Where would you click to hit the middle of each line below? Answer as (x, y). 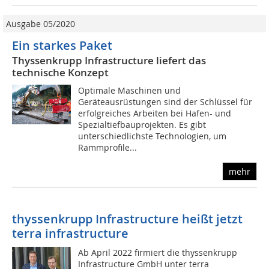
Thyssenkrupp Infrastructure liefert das (109, 61)
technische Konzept (60, 73)
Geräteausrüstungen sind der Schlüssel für (165, 102)
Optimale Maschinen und (130, 91)
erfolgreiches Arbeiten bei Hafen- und (155, 113)
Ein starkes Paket (62, 46)
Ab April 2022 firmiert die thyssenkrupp (158, 253)
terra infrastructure (70, 234)
